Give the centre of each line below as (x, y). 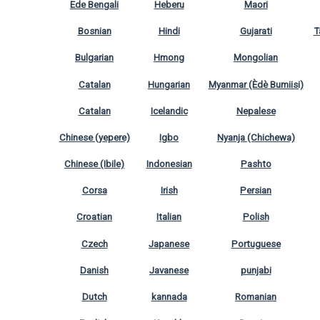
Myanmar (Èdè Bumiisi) (256, 84)
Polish (256, 217)
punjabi (256, 270)
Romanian (256, 296)
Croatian (94, 217)
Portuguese (256, 244)
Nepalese (256, 111)
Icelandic (169, 111)
